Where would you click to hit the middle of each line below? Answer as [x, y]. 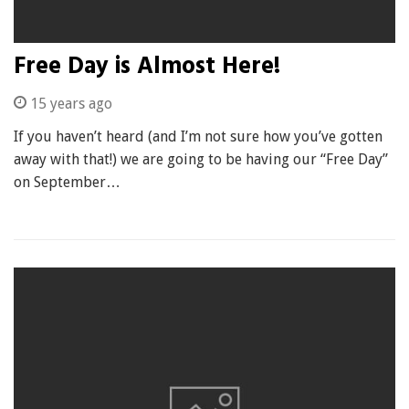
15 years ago [69, 104]
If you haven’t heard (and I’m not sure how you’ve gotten [198, 136]
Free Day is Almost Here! [147, 67]
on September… [67, 182]
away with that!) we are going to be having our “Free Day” [201, 159]
